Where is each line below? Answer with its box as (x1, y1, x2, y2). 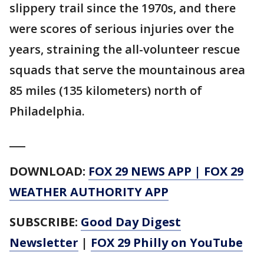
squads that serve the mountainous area (9, 62, 245, 78)
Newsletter (9, 235, 78, 251)
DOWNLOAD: (9, 163, 88, 180)
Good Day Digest (81, 214, 181, 230)
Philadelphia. (9, 103, 85, 120)
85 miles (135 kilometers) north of (9, 82, 202, 99)
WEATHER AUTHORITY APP (9, 184, 169, 200)
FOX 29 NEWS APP (88, 163, 192, 180)
